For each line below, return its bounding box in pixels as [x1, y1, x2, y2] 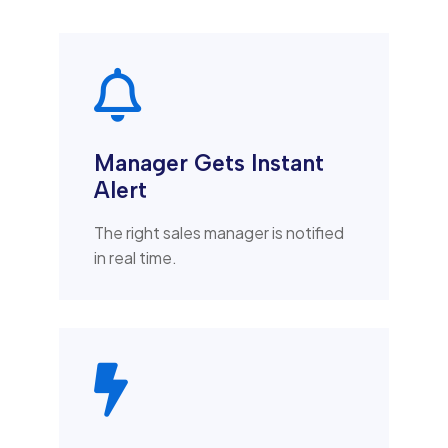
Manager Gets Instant [94, 148, 324, 177]
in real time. [94, 246, 177, 268]
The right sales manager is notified [94, 221, 344, 243]
